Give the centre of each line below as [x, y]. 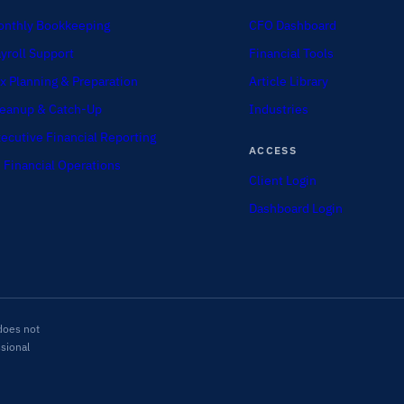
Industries [278, 109]
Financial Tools [291, 53]
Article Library [288, 81]
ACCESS [273, 150]
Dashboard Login [295, 208]
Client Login [282, 180]
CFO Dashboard [292, 25]
